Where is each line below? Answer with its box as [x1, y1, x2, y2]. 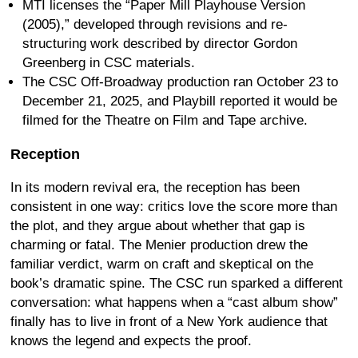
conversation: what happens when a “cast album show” [10, 295, 338, 311]
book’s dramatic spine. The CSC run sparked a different [10, 276, 343, 292]
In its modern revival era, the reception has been [10, 180, 300, 196]
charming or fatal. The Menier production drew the [10, 237, 308, 253]
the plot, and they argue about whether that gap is [10, 218, 305, 234]
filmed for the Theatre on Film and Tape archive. [22, 113, 308, 129]
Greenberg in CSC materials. [22, 55, 195, 71]
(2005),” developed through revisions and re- [22, 17, 288, 33]
